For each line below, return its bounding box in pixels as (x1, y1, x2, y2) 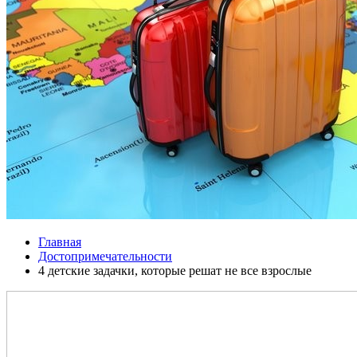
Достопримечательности (38, 249, 172, 263)
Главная (38, 235, 81, 249)
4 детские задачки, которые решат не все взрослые (38, 264, 312, 277)
